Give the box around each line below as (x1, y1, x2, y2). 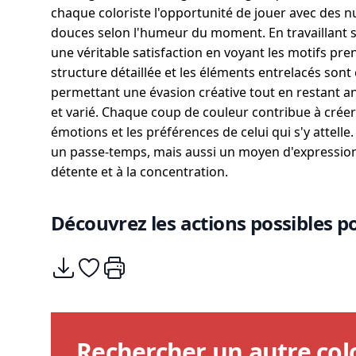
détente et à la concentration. (51, 163, 228, 180)
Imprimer (101, 255, 158, 273)
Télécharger (50, 255, 122, 273)
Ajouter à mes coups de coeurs (75, 255, 261, 273)
